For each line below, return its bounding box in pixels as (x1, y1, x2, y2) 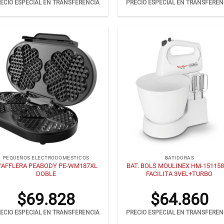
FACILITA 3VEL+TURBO (146, 169, 213, 177)
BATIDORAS (164, 155, 194, 161)
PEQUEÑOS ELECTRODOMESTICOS (3, 155, 89, 161)
